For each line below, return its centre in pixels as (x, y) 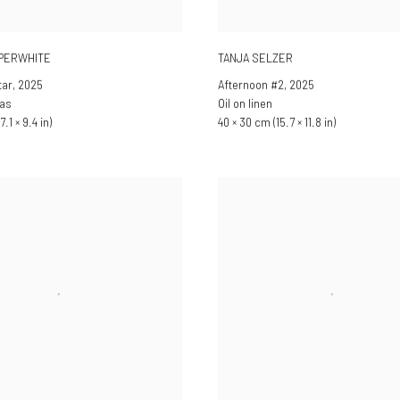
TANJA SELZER (255, 58)
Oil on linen (245, 103)
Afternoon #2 (251, 84)
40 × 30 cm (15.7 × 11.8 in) (277, 122)
